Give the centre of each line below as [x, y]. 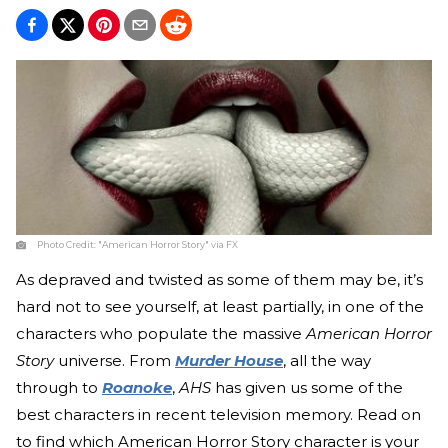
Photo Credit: [67, 245]
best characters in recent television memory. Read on [218, 415]
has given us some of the [307, 388]
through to [59, 388]
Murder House [229, 361]
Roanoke [137, 388]
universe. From [114, 361]
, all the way [327, 361]
